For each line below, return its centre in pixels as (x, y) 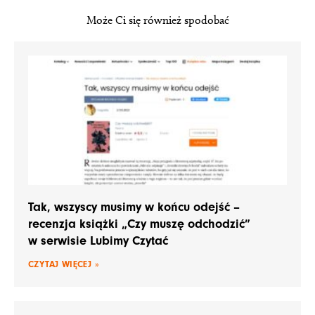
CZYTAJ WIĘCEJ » (64, 264)
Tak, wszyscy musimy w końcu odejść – (134, 207)
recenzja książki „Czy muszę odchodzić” (139, 224)
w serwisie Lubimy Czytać (98, 240)
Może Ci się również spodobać (157, 20)
